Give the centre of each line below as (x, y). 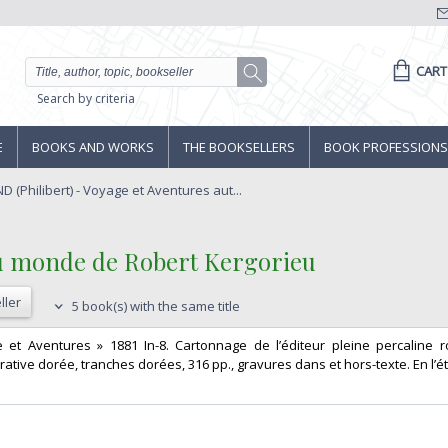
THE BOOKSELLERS (239, 147)
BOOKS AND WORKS (93, 147)
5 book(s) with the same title (154, 306)
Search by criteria (85, 99)
